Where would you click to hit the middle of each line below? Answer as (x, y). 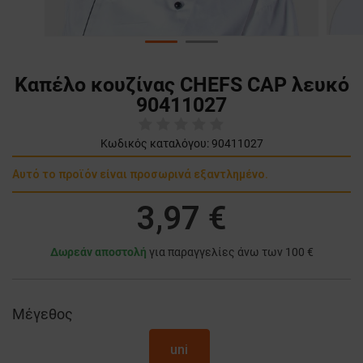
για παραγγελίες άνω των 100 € (230, 252)
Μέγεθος (43, 314)
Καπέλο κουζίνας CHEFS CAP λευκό (181, 85)
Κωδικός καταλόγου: (154, 144)
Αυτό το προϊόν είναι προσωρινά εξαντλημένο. (140, 175)
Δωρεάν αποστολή (98, 252)
